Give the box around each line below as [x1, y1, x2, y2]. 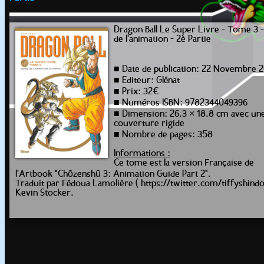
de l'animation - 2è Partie [114, 35, 211, 44]
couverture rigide [114, 119, 184, 128]
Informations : [114, 149, 170, 159]
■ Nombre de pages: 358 [114, 130, 213, 140]
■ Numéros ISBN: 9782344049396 [114, 98, 247, 108]
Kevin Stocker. [15, 189, 74, 198]
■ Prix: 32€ [114, 87, 159, 97]
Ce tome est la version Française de [114, 159, 254, 168]
